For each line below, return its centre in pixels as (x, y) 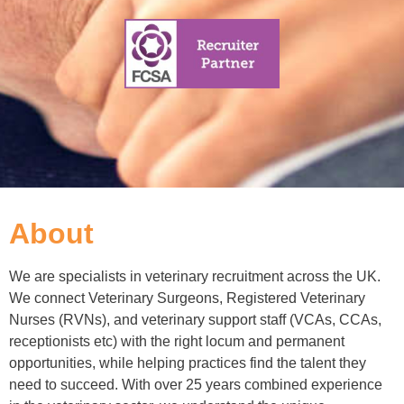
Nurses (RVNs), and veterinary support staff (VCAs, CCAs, (195, 320)
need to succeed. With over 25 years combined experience (196, 385)
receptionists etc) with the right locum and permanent (177, 342)
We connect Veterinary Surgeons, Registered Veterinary (187, 298)
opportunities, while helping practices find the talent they (188, 363)
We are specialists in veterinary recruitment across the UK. (195, 277)
